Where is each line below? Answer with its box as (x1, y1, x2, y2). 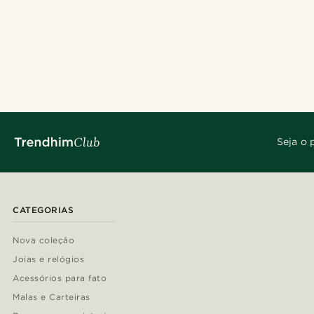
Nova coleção (13, 234, 75, 245)
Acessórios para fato (13, 272, 107, 283)
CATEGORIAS (13, 204, 74, 215)
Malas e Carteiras (13, 291, 90, 302)
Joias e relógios (13, 253, 85, 264)
